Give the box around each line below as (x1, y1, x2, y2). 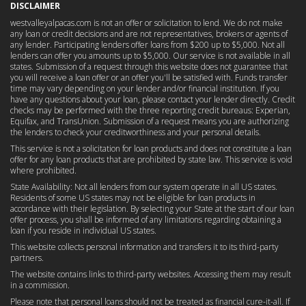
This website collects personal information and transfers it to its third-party (10, 241, 279, 253)
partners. (10, 252, 44, 264)
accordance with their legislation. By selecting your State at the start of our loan (10, 203, 294, 214)
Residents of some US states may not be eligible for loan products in (10, 192, 255, 204)
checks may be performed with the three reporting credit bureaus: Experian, (10, 105, 290, 116)
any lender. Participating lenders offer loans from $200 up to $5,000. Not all (10, 39, 285, 51)
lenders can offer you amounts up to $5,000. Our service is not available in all (10, 50, 290, 61)
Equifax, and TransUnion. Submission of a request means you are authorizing (10, 115, 289, 127)
